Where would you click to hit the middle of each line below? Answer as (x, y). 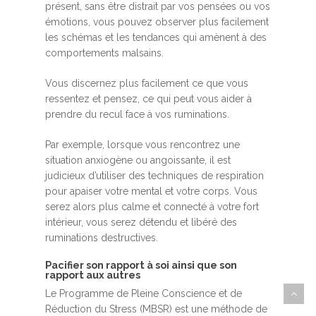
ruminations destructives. (102, 238)
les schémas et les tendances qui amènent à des (156, 38)
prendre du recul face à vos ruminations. (139, 115)
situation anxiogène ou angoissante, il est (138, 160)
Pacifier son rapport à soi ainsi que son (141, 265)
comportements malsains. (106, 53)
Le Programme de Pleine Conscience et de (144, 294)
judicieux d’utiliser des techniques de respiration (154, 176)
